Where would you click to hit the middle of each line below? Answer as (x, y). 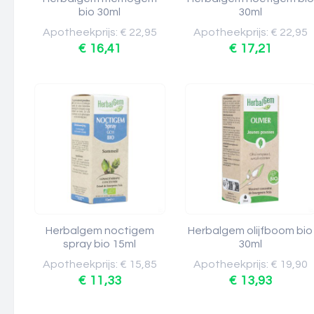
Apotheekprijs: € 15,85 (100, 264)
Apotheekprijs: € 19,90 (251, 264)
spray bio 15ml (100, 244)
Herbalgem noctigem (100, 231)
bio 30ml (100, 12)
